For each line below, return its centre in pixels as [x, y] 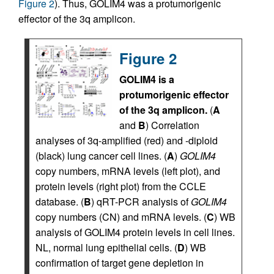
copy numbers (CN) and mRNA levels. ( [121, 217]
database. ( [60, 202]
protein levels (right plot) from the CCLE [121, 187]
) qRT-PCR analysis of [141, 202]
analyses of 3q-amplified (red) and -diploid [127, 141]
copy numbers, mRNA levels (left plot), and [128, 171]
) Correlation [172, 125]
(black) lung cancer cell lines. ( [101, 156]
